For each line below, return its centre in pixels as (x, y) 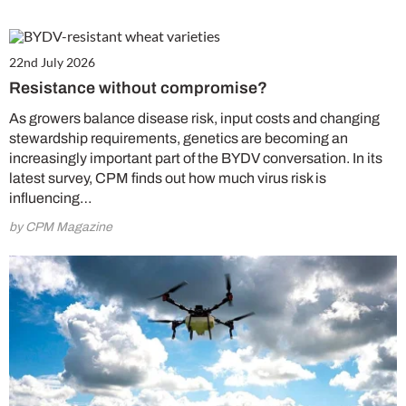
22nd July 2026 (52, 62)
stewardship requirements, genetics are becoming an (179, 138)
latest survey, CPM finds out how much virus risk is (168, 178)
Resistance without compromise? (138, 88)
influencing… (51, 198)
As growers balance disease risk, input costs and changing (194, 118)
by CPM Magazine (61, 227)
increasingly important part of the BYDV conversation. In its (196, 158)
